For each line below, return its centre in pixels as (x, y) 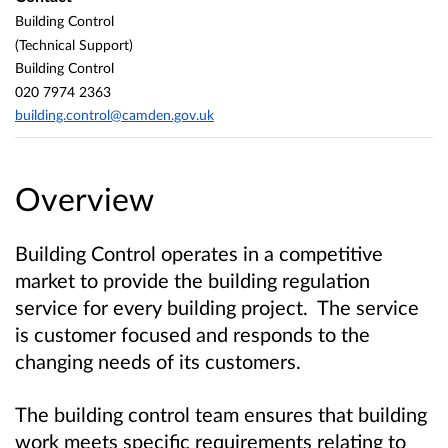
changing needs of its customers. (160, 360)
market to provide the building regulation (192, 279)
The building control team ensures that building (221, 414)
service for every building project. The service (217, 306)
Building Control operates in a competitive (199, 252)
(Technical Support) (74, 44)
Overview (84, 198)
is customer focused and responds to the (192, 333)
